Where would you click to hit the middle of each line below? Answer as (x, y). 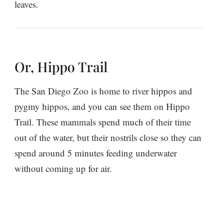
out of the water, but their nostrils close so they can (108, 137)
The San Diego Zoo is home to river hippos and (103, 91)
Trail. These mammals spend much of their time (103, 122)
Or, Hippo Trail (61, 66)
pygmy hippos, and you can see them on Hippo (102, 106)
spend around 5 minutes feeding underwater (96, 153)
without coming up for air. (65, 168)
